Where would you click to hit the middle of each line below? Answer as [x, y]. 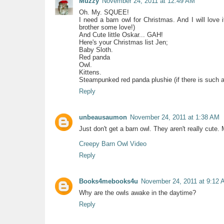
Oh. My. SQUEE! [104, 12]
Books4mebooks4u [108, 181]
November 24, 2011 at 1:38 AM [174, 117]
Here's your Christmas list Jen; [123, 42]
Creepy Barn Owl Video [112, 143]
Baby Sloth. [96, 49]
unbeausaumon [103, 117]
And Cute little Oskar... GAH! [121, 34]
